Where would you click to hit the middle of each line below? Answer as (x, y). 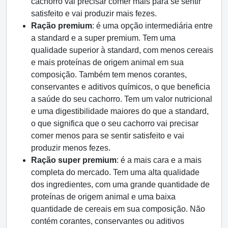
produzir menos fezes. (71, 148)
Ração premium (62, 26)
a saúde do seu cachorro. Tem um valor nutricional (122, 99)
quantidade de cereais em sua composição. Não (118, 209)
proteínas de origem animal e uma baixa (103, 197)
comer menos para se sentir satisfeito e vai (108, 136)
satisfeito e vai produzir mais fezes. (94, 13)
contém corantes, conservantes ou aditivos (108, 221)
